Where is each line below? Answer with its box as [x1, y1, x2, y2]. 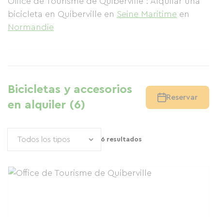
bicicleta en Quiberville [8, 10, 104, 18]
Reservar [166, 93, 198, 101]
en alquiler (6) [8, 99, 85, 111]
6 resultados [101, 136, 142, 143]
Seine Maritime [117, 10, 177, 18]
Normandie [8, 23, 54, 31]
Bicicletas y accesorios [8, 84, 132, 95]
